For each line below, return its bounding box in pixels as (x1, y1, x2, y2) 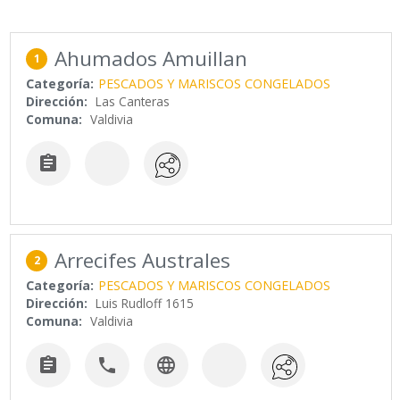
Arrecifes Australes (54, 246, 231, 274)
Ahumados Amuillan (54, 45, 248, 73)
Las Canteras (96, 93, 171, 111)
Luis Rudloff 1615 (96, 294, 195, 312)
